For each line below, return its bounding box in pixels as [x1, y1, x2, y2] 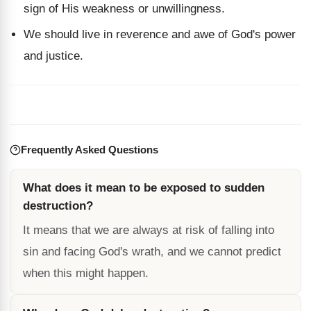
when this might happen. [23, 267, 149, 280]
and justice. [24, 49, 83, 62]
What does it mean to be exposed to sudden [23, 181, 264, 194]
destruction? [23, 199, 93, 212]
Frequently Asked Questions [21, 144, 158, 155]
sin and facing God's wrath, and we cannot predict [23, 245, 281, 258]
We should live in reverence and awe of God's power [24, 28, 296, 41]
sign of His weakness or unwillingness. [24, 2, 225, 15]
